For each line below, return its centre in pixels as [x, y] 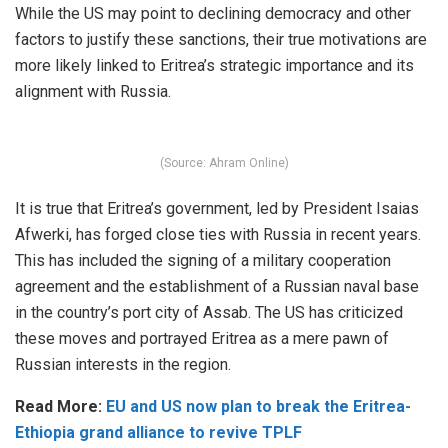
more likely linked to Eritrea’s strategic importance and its [214, 66]
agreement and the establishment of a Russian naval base [217, 287]
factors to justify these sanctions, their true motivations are [221, 40]
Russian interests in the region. [123, 365]
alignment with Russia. [93, 92]
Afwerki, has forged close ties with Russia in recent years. [218, 235]
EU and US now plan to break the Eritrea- [258, 407]
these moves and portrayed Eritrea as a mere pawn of [202, 339]
